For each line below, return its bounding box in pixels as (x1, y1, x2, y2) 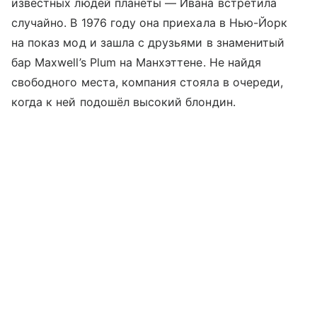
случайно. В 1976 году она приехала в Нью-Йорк (11, 16, 288, 30)
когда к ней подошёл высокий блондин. (11, 95, 236, 110)
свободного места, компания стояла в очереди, (11, 75, 284, 90)
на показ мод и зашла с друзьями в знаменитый (11, 35, 285, 50)
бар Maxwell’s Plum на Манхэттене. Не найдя (11, 55, 262, 70)
